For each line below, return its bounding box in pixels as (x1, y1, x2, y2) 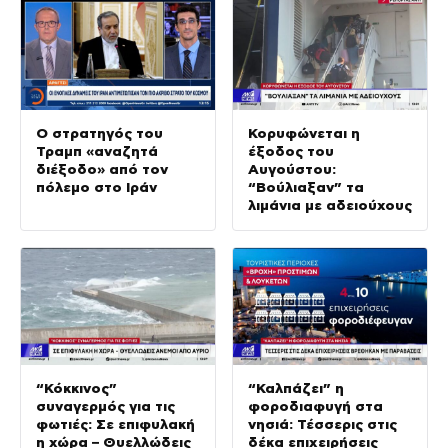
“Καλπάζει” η (248, 379, 344, 396)
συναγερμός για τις (36, 397, 175, 414)
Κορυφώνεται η (248, 125, 360, 142)
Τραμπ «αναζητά (36, 143, 158, 160)
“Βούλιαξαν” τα (248, 179, 364, 196)
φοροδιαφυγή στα (248, 397, 383, 414)
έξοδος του (248, 143, 334, 160)
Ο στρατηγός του (36, 125, 163, 142)
